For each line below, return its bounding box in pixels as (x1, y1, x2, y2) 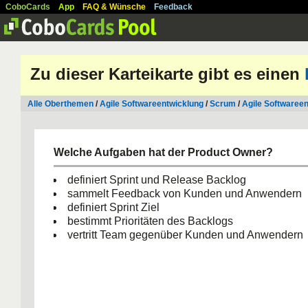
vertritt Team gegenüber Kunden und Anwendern (67, 229, 303, 241)
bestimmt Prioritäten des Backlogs (67, 215, 233, 227)
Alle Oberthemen (27, 99, 93, 109)
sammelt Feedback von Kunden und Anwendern (67, 188, 302, 199)
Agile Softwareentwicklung (100, 99, 203, 109)
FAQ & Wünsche (82, 2, 146, 12)
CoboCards (5, 2, 50, 12)
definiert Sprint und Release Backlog (67, 174, 246, 186)
